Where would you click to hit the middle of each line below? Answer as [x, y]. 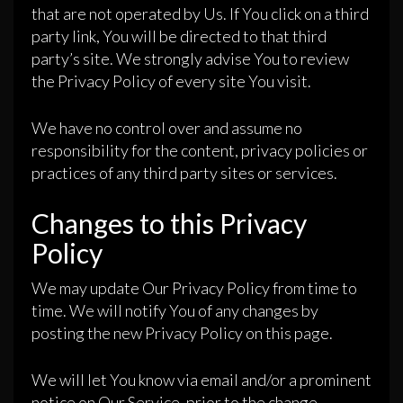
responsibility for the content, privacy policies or [200, 151]
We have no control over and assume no [167, 128]
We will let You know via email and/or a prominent [201, 380]
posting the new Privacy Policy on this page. [182, 333]
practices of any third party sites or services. [184, 173]
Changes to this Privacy [169, 224]
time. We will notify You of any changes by [175, 311]
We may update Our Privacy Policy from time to [194, 288]
